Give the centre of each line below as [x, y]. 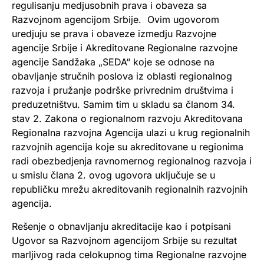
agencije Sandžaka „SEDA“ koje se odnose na [113, 62]
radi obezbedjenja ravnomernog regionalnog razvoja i [132, 161]
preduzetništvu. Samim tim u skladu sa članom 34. [123, 105]
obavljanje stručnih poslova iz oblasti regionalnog [122, 76]
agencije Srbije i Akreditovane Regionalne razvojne [125, 48]
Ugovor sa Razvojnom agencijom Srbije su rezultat [124, 240]
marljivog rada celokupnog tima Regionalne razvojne [129, 254]
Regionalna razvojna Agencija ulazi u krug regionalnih [131, 133]
